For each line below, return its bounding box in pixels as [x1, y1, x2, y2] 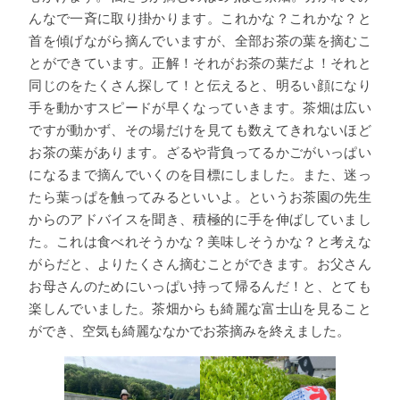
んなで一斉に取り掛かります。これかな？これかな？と [29, 11, 371, 27]
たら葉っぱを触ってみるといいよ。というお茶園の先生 [29, 189, 371, 205]
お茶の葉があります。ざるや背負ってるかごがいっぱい [29, 145, 371, 161]
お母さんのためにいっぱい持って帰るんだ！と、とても [29, 279, 371, 295]
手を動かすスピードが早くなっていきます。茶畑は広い [29, 100, 371, 116]
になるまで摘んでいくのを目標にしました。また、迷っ [29, 167, 371, 183]
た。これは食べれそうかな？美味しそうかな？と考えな [29, 234, 371, 250]
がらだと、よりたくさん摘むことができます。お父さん [29, 256, 371, 272]
